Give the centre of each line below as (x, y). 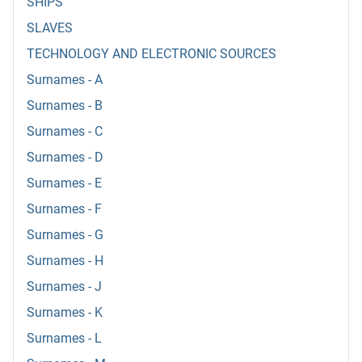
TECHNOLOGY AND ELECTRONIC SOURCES (152, 54)
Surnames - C (65, 132)
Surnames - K (65, 313)
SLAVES (50, 28)
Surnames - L (64, 339)
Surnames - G (65, 235)
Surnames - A (65, 80)
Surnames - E (64, 183)
